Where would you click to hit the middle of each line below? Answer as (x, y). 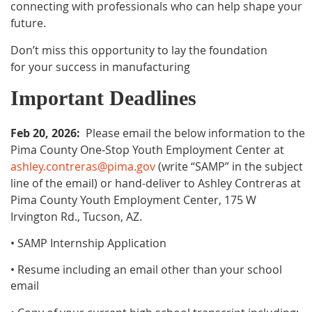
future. (28, 23)
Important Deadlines (103, 98)
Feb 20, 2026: (45, 133)
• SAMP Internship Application (88, 243)
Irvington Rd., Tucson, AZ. (76, 217)
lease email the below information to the (199, 133)
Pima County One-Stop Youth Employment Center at (147, 150)
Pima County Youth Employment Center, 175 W (133, 200)
